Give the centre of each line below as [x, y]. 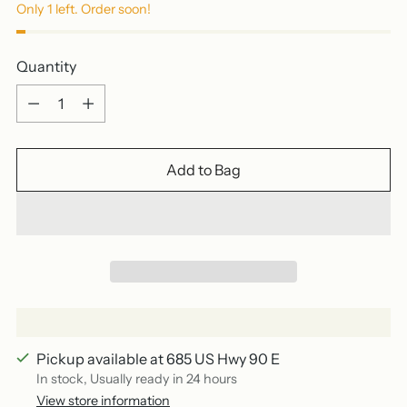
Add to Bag [203, 169]
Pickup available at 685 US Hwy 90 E [158, 359]
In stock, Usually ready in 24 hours [137, 379]
